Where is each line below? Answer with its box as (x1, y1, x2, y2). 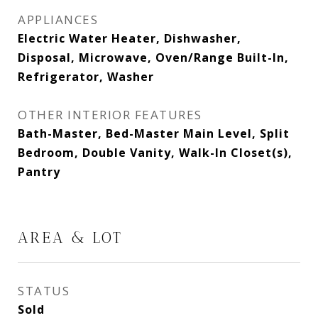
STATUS (18, 283, 70, 299)
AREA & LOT (18, 229, 123, 246)
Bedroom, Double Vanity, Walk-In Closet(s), (18, 145, 292, 160)
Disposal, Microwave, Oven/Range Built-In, (18, 50, 289, 65)
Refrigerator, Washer (18, 69, 154, 84)
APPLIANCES (18, 11, 98, 28)
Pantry (18, 164, 60, 180)
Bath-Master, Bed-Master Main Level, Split (18, 126, 290, 141)
